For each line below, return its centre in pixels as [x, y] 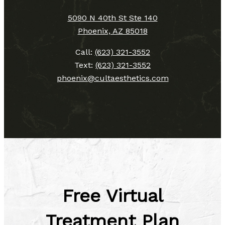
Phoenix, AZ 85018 [113, 31]
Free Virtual [113, 196]
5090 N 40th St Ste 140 [113, 18]
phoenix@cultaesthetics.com [113, 78]
